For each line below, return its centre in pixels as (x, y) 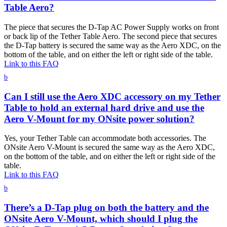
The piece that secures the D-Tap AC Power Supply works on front (111, 27)
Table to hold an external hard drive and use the (104, 107)
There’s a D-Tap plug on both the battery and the (106, 208)
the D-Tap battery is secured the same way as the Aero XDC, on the (112, 45)
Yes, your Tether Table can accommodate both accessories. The (105, 138)
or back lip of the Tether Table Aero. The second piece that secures (110, 36)
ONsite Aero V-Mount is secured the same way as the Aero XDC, (109, 147)
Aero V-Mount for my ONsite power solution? (99, 119)
